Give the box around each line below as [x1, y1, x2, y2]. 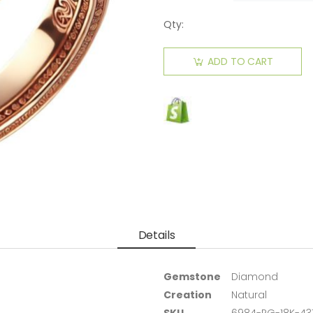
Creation [163, 288, 212, 303]
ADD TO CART [208, 54, 273, 68]
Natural [231, 288, 267, 303]
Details [138, 226, 175, 243]
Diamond [231, 270, 278, 284]
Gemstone [163, 270, 221, 284]
